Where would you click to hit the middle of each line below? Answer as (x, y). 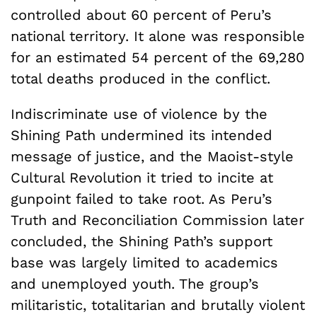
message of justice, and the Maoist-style (152, 156)
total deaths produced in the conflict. (140, 78)
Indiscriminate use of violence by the (139, 114)
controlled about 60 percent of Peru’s (141, 15)
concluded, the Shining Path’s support (142, 241)
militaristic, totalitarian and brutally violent (158, 305)
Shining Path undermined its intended (142, 135)
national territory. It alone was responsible (158, 36)
